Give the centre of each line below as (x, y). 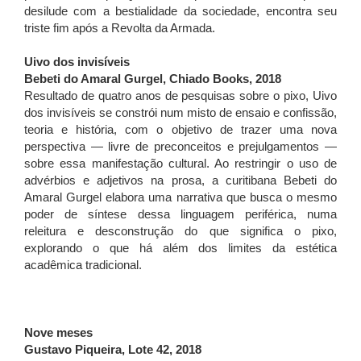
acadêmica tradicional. (83, 265)
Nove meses (58, 333)
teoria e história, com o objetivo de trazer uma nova (180, 130)
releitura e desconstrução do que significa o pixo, (180, 231)
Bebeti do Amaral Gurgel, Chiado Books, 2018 (153, 79)
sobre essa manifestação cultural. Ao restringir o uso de (180, 164)
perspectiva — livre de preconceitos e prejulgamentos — (180, 147)
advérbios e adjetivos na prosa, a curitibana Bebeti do (180, 180)
